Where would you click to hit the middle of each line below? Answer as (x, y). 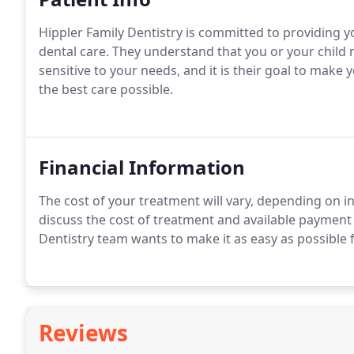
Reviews (83, 333)
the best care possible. (106, 89)
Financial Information (142, 167)
